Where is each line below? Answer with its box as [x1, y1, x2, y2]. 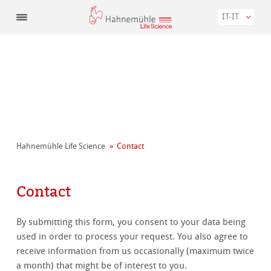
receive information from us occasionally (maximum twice [16, 245, 255, 256]
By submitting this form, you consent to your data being [16, 216, 246, 227]
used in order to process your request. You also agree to [16, 230, 249, 242]
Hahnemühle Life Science [16, 141, 106, 151]
